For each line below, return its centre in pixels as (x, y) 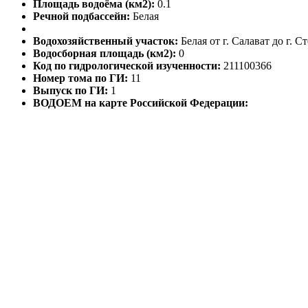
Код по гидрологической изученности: (128, 66)
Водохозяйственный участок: (107, 41)
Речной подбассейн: (83, 16)
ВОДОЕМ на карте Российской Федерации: (141, 103)
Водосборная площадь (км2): (106, 54)
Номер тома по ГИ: (82, 78)
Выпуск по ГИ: (72, 91)
